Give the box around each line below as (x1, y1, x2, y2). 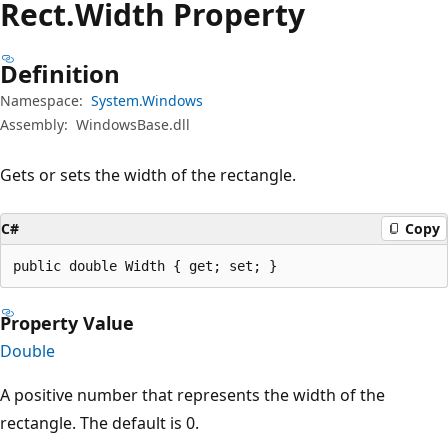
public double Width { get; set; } (13, 257, 277, 274)
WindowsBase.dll (76, 114, 190, 134)
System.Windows (91, 90, 203, 110)
